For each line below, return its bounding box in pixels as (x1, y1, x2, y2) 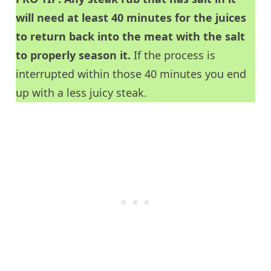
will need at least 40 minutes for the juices (16, 10, 247, 25)
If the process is (134, 48, 216, 63)
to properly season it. (16, 48, 134, 63)
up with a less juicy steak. (16, 85, 148, 100)
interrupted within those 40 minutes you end (16, 67, 247, 82)
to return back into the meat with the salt (16, 29, 246, 44)
